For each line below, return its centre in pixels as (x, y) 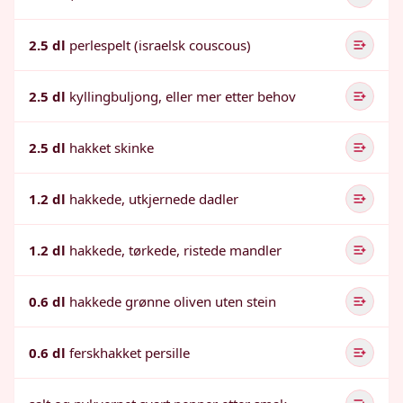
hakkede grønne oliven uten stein (173, 301)
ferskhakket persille (130, 353)
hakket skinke (112, 148)
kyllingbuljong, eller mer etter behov (183, 96)
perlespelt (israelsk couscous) (160, 45)
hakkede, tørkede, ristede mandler (175, 250)
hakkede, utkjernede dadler (154, 199)
